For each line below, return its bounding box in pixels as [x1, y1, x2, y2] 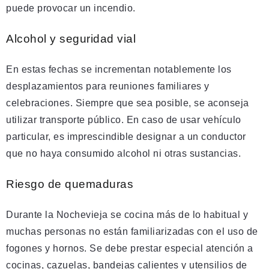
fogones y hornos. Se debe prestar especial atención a [6, 243, 253, 253]
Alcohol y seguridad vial [6, 32, 136, 45]
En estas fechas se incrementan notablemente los [6, 64, 232, 74]
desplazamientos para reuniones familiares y [6, 81, 210, 91]
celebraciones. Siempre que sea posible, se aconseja [6, 98, 249, 108]
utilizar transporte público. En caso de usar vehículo [6, 115, 241, 125]
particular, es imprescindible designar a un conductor [6, 131, 246, 142]
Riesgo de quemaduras [6, 178, 133, 190]
